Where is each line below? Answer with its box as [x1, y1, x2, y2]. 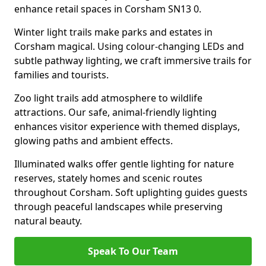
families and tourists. [14, 68, 109, 81]
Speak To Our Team [88, 245, 178, 258]
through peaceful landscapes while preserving [14, 200, 223, 213]
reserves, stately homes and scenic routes [14, 172, 202, 185]
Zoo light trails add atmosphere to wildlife [14, 91, 202, 104]
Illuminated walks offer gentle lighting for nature [14, 157, 234, 170]
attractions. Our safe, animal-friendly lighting [14, 106, 217, 119]
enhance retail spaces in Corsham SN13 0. [14, 2, 201, 15]
